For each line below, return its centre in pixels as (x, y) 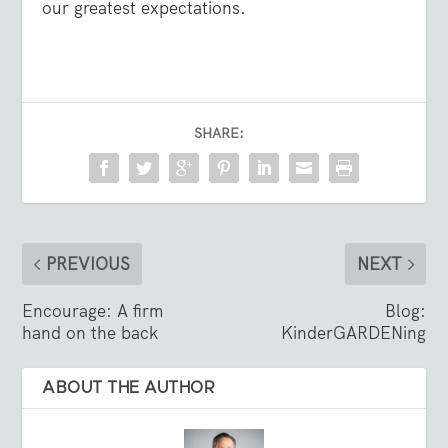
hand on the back (90, 332)
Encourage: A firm (93, 310)
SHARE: (219, 132)
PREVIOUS (88, 263)
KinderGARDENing (353, 332)
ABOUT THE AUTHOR (129, 387)
